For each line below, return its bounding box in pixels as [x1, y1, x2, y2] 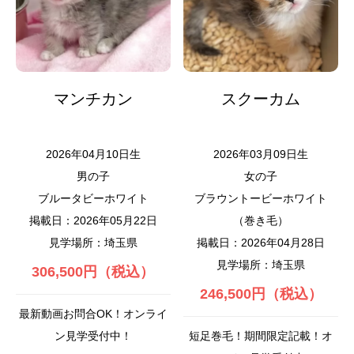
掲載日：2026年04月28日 [197, 236, 326, 250]
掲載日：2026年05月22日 [28, 214, 157, 228]
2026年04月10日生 [45, 148, 141, 161]
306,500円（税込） [32, 264, 155, 281]
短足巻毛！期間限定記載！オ [189, 330, 333, 343]
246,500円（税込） [199, 286, 322, 303]
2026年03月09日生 [213, 148, 309, 161]
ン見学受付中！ [54, 330, 132, 343]
